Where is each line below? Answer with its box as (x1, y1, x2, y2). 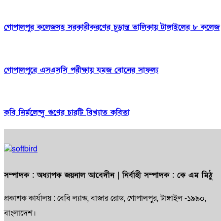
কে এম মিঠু (177, 169, 213, 181)
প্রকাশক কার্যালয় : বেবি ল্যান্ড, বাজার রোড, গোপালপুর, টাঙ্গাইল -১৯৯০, (4, 193, 206, 204)
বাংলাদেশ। (4, 208, 36, 219)
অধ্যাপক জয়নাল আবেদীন (37, 169, 114, 181)
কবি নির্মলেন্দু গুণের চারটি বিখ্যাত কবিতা (4, 107, 130, 118)
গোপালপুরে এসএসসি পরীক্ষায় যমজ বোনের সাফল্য (4, 64, 158, 75)
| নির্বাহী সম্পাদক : (114, 169, 177, 181)
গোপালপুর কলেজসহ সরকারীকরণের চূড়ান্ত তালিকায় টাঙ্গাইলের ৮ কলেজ (4, 22, 220, 33)
